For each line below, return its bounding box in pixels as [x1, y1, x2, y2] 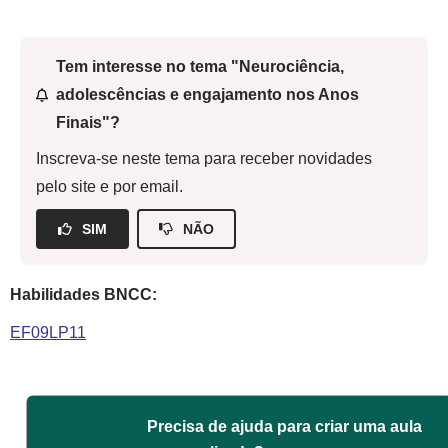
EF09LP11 [10, 324, 86, 341]
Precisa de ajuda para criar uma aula [147, 418, 423, 435]
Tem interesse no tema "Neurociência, [55, 58, 344, 75]
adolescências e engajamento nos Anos [55, 86, 359, 103]
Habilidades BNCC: [10, 286, 157, 303]
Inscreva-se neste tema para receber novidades [36, 150, 372, 167]
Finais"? [55, 114, 120, 131]
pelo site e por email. [36, 178, 183, 195]
